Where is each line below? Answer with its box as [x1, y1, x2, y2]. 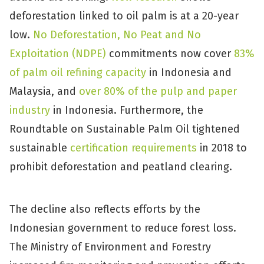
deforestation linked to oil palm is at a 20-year [9, 9, 239, 22]
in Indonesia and [146, 66, 232, 79]
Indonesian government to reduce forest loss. [9, 222, 236, 235]
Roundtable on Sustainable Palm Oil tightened [9, 123, 240, 136]
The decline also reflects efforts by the [9, 203, 200, 216]
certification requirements [70, 141, 197, 154]
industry [9, 104, 50, 117]
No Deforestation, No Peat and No [33, 28, 201, 41]
